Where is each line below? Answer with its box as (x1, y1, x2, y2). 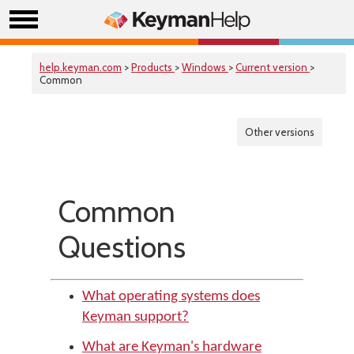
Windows (182, 61, 228, 73)
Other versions (245, 126, 314, 138)
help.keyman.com (40, 61, 122, 73)
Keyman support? (82, 310, 189, 325)
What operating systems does (82, 289, 260, 304)
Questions (58, 229, 186, 265)
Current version (235, 61, 310, 73)
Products (131, 61, 175, 73)
